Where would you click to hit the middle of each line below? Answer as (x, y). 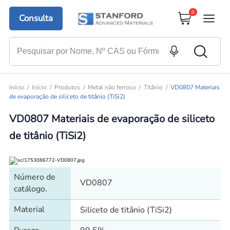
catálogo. (30, 189)
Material (29, 209)
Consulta (36, 18)
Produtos (67, 88)
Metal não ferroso (112, 88)
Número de (34, 177)
